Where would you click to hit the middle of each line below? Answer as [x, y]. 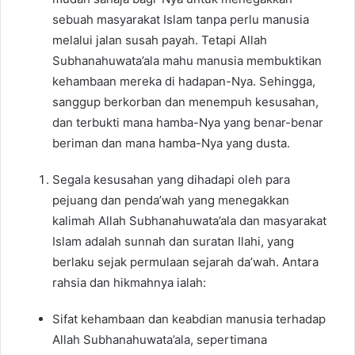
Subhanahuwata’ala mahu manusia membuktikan [187, 61]
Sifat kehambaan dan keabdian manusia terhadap [189, 319]
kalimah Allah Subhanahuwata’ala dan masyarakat [189, 221]
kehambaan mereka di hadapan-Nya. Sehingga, [184, 82]
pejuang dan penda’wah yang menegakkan [171, 200]
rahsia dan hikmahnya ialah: [129, 283]
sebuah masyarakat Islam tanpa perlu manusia [181, 20]
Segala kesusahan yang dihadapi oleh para [171, 180]
